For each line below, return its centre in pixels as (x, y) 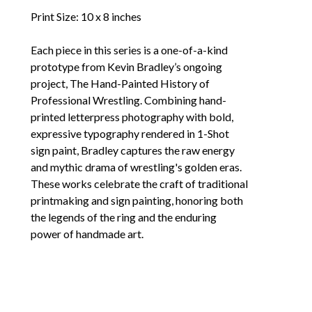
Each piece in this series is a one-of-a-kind (129, 49)
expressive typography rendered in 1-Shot (130, 133)
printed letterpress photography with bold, (132, 116)
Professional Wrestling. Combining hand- (128, 100)
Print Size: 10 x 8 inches (86, 16)
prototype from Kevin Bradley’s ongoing (126, 66)
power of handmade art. (87, 233)
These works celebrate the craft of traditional (139, 183)
